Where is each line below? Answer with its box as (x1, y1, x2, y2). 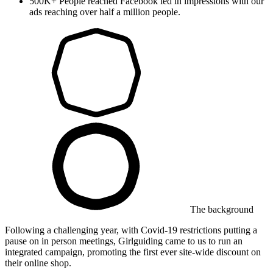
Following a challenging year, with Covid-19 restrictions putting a (5, 224, 257, 235)
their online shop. (5, 257, 71, 268)
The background (190, 204, 253, 214)
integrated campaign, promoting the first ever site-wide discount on (5, 246, 261, 257)
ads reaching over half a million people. (29, 6, 180, 17)
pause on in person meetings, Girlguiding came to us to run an (5, 235, 243, 246)
